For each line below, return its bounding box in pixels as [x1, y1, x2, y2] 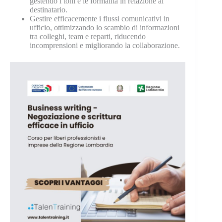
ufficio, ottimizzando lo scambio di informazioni [30, 23, 179, 32]
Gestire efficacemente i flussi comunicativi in [30, 14, 169, 23]
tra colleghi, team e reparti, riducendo [30, 32, 146, 41]
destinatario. [30, 5, 67, 14]
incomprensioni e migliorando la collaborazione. [30, 41, 180, 50]
